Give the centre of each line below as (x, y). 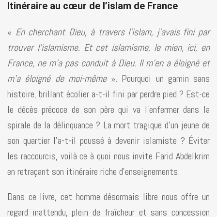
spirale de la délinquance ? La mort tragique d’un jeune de (108, 125)
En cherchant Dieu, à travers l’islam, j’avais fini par (113, 32)
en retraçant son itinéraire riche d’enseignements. (93, 172)
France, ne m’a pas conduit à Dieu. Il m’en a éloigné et (108, 63)
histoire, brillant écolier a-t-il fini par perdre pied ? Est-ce (108, 94)
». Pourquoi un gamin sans (158, 79)
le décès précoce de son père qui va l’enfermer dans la (108, 110)
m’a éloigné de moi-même (57, 79)
